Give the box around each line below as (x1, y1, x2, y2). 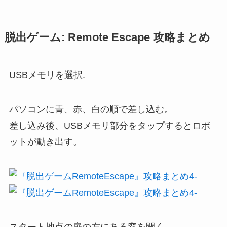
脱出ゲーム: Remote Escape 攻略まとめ (4, 31, 210, 44)
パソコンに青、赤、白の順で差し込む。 (9, 104, 173, 115)
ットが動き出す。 (9, 137, 82, 147)
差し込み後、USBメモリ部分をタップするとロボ (9, 121, 210, 131)
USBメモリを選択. (9, 70, 85, 81)
